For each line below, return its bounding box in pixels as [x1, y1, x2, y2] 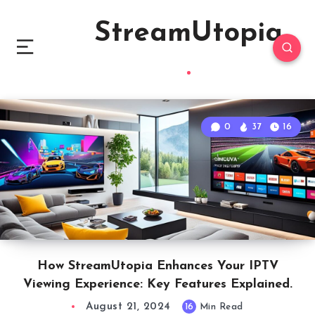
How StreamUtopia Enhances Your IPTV [37, 259, 278, 273]
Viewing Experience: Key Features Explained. [22, 278, 292, 291]
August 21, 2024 [86, 302, 171, 312]
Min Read [196, 302, 243, 311]
